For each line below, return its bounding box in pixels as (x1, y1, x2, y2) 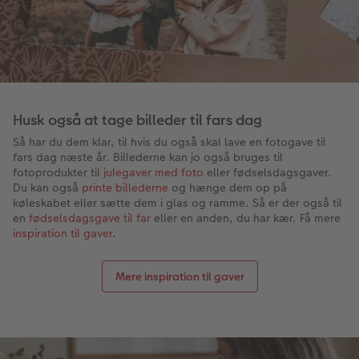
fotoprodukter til (13, 164, 103, 181)
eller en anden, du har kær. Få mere (151, 210, 341, 227)
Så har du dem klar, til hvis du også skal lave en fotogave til (13, 134, 326, 151)
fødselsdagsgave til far (29, 210, 151, 227)
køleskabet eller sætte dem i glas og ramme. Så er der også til (13, 195, 342, 212)
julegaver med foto (103, 164, 204, 181)
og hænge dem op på (168, 179, 287, 196)
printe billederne (82, 179, 168, 196)
